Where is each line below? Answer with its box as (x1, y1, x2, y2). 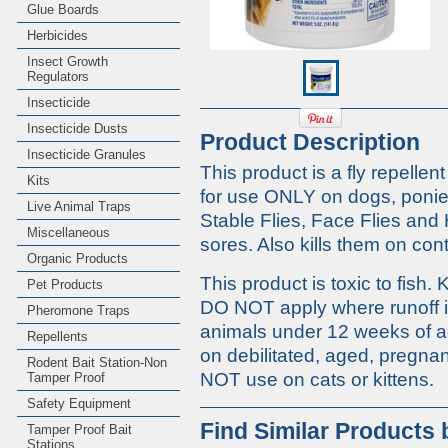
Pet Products (27, 277, 103, 292)
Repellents (27, 329, 88, 344)
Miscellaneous (27, 225, 110, 240)
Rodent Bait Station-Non (27, 355, 167, 370)
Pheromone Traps (27, 303, 130, 318)
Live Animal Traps (27, 199, 131, 214)
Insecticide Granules (27, 147, 146, 162)
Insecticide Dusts (27, 121, 128, 136)
